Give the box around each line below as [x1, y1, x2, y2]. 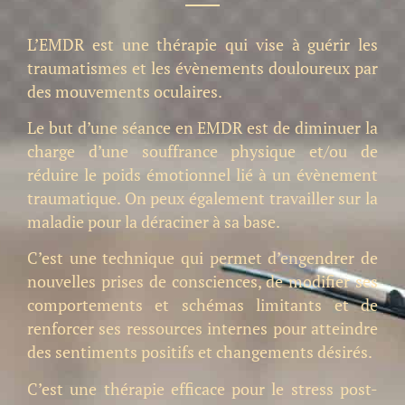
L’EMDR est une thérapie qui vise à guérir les [27, 33, 378, 55]
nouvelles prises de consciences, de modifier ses [27, 271, 378, 293]
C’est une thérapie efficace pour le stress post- [27, 378, 378, 400]
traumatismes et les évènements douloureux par [27, 57, 378, 79]
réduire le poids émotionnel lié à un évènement [27, 164, 378, 185]
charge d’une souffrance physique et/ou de [27, 140, 378, 162]
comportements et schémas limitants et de [27, 295, 378, 316]
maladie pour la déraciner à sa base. [27, 211, 280, 232]
